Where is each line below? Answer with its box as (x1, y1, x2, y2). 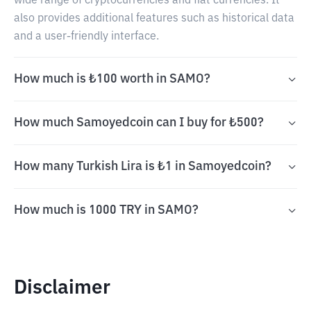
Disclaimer (14, 278, 110, 298)
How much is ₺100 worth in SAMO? (14, 73, 210, 85)
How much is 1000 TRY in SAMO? (14, 204, 199, 217)
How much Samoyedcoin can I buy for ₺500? (14, 117, 264, 129)
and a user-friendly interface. (14, 31, 159, 42)
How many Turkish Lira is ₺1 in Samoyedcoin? (14, 160, 271, 173)
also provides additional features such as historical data (14, 13, 294, 24)
